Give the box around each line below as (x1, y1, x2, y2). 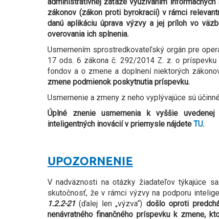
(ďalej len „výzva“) (75, 199, 146, 209)
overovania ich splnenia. (47, 29, 129, 39)
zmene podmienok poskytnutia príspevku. (47, 77, 190, 87)
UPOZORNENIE (47, 154, 133, 168)
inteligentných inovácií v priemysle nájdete (47, 119, 194, 129)
